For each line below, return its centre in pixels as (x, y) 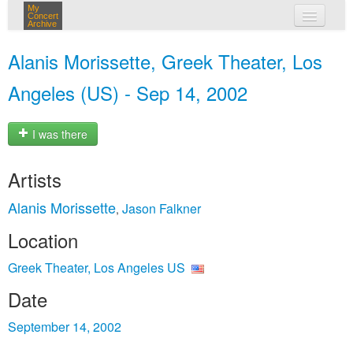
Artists (35, 179)
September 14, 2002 (65, 327)
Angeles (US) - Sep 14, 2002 (128, 93)
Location (43, 240)
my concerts (199, 46)
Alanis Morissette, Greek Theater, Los (165, 61)
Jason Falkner (162, 208)
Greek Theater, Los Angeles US (97, 268)
